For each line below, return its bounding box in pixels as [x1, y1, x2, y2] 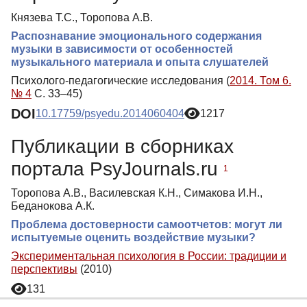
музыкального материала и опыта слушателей [11, 56, 269, 68]
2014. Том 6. [230, 74, 291, 86]
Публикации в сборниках [11, 135, 234, 157]
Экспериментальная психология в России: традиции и [11, 249, 286, 262]
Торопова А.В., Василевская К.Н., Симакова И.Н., [11, 186, 262, 199]
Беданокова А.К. [11, 199, 95, 212]
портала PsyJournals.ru [11, 158, 223, 180]
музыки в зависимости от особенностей [11, 42, 233, 55]
